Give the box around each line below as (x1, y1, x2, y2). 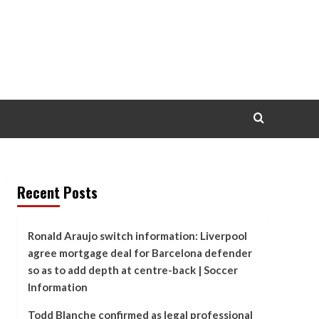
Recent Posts (16, 182, 98, 203)
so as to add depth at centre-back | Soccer (27, 263, 238, 276)
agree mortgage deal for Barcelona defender (27, 246, 252, 259)
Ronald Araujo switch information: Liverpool (27, 229, 247, 242)
